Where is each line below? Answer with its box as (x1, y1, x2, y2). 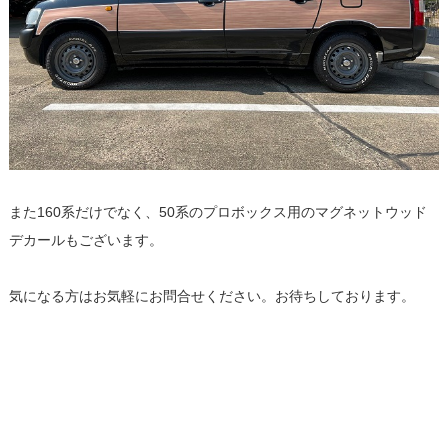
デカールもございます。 (8, 232, 163, 249)
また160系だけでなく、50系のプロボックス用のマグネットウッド (8, 204, 427, 221)
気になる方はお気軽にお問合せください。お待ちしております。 (8, 288, 415, 305)
